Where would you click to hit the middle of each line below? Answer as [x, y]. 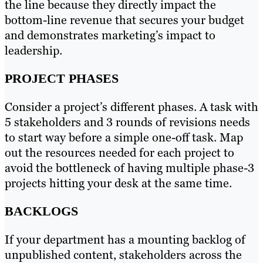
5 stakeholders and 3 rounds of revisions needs [127, 122]
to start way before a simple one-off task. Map [124, 138]
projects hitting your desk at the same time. [118, 183]
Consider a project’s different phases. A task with [131, 107]
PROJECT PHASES [62, 79]
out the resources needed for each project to [119, 153]
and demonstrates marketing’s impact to [110, 36]
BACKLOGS [41, 211]
